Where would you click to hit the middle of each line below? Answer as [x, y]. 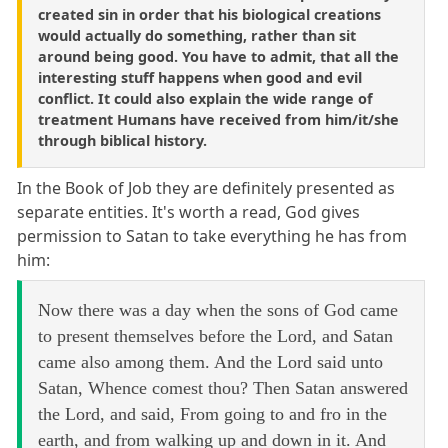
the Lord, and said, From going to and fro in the [212, 414]
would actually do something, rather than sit [197, 36]
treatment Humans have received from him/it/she [218, 120]
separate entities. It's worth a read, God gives [189, 212]
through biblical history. [122, 141]
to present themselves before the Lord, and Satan [215, 336]
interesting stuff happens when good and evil [200, 78]
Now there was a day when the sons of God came [218, 310]
